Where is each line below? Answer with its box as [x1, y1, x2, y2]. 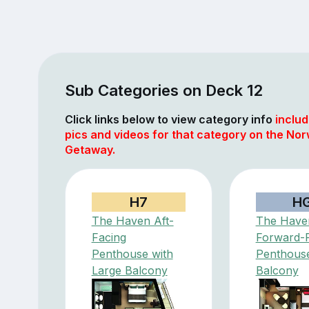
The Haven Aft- [91, 213, 174, 228]
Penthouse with [91, 246, 173, 261]
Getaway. [64, 142, 115, 157]
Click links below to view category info [64, 112, 275, 126]
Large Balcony [91, 263, 168, 277]
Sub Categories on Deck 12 [64, 80, 263, 99]
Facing [91, 230, 126, 244]
